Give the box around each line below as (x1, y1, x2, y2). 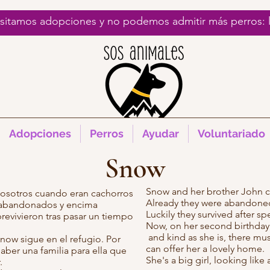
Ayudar (142, 127, 179, 140)
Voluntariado (197, 127, 265, 140)
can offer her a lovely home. (146, 243, 265, 254)
